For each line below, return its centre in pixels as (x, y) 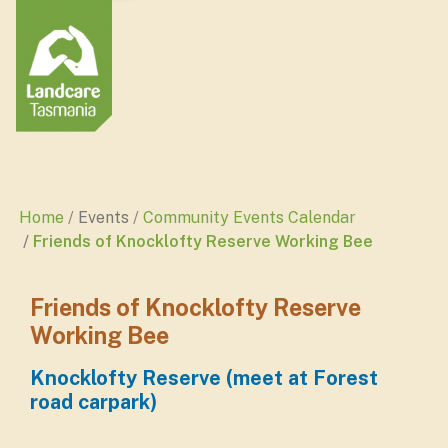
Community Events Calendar (249, 217)
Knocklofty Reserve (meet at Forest (204, 378)
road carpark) (93, 402)
